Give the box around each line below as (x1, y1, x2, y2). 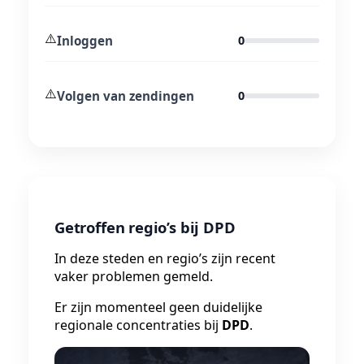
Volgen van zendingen (57, 87, 194, 104)
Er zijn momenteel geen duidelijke (54, 297, 262, 316)
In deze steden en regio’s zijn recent (54, 249, 275, 267)
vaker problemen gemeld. (54, 266, 213, 285)
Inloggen (57, 32, 113, 49)
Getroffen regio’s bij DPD (54, 216, 236, 237)
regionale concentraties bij (54, 315, 222, 334)
